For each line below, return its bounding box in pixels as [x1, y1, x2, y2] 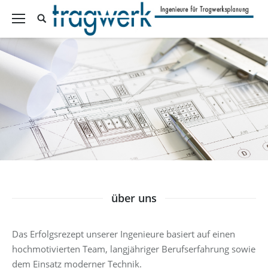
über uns [111, 190, 157, 205]
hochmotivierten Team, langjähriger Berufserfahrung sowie [12, 242, 255, 255]
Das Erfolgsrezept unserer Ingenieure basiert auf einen [12, 227, 235, 240]
